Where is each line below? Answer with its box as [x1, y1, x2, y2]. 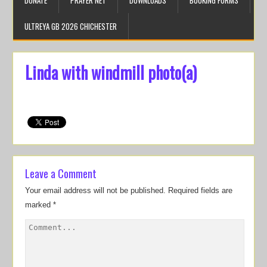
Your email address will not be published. [25, 186, 166, 195]
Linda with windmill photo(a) [25, 60, 197, 85]
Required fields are [168, 186, 233, 195]
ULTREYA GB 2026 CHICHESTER [24, 20, 117, 32]
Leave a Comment [25, 166, 97, 181]
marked [25, 200, 54, 209]
